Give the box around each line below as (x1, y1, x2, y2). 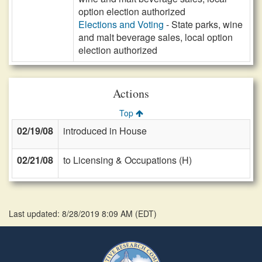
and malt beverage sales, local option (78, 30, 233, 44)
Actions (113, 85, 149, 101)
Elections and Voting (78, 18, 164, 31)
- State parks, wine (164, 18, 243, 31)
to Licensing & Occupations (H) (63, 153, 192, 167)
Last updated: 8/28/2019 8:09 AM (9, 208, 135, 219)
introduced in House (63, 124, 147, 137)
